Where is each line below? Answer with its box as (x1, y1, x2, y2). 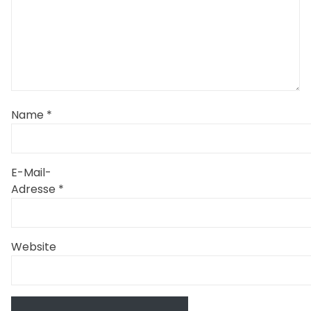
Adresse (11, 180, 58, 197)
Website (11, 238, 56, 255)
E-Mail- (11, 164, 51, 180)
